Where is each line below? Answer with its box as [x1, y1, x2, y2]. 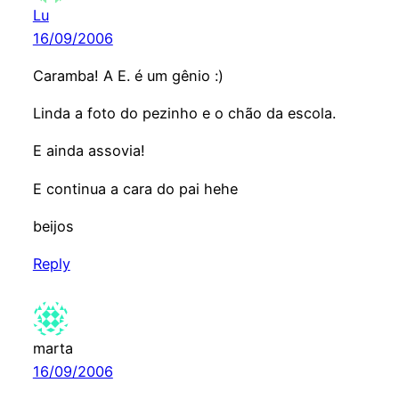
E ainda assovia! [32, 142, 145, 160]
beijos [32, 217, 74, 236]
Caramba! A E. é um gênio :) [32, 66, 224, 85]
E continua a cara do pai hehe [32, 179, 238, 198]
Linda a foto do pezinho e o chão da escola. [32, 104, 336, 123]
